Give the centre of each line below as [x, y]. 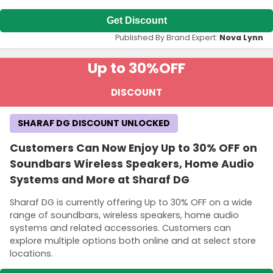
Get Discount [136, 20]
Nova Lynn [241, 37]
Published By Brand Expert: [167, 37]
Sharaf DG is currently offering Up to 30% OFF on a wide [131, 202]
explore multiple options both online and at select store [133, 240]
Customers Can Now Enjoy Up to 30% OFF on [133, 148]
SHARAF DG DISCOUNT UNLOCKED [94, 123]
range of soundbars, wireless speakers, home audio [124, 215]
